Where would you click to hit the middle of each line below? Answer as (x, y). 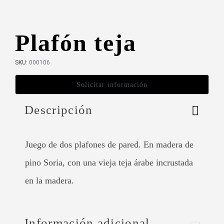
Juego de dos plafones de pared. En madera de (109, 145)
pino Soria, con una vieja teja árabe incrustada (109, 163)
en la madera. (49, 181)
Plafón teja (76, 43)
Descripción (59, 110)
